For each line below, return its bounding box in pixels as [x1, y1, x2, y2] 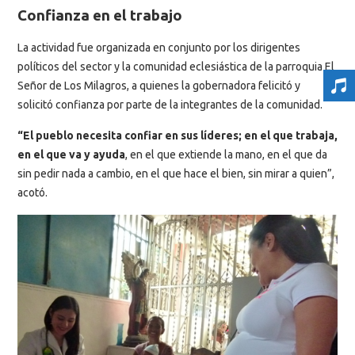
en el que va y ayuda [17, 148, 125, 162]
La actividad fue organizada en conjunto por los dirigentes [17, 41, 300, 55]
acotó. [17, 186, 48, 200]
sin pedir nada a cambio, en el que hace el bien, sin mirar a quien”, [17, 167, 334, 181]
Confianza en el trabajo [17, 6, 182, 24]
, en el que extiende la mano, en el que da [125, 148, 327, 162]
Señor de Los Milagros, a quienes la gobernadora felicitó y [17, 79, 300, 93]
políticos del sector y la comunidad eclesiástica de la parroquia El [17, 60, 334, 74]
